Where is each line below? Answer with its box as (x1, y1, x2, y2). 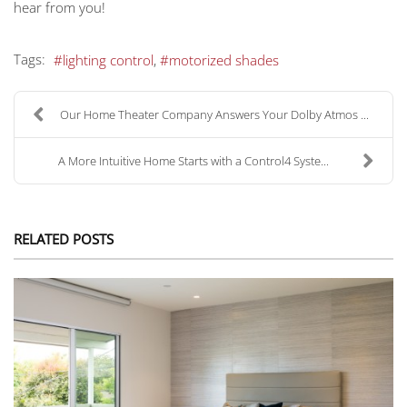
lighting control (63, 51, 154, 70)
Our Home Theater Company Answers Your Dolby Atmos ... (59, 106, 369, 124)
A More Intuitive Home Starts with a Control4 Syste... (57, 153, 329, 170)
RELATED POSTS (14, 230, 114, 249)
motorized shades (169, 51, 279, 70)
